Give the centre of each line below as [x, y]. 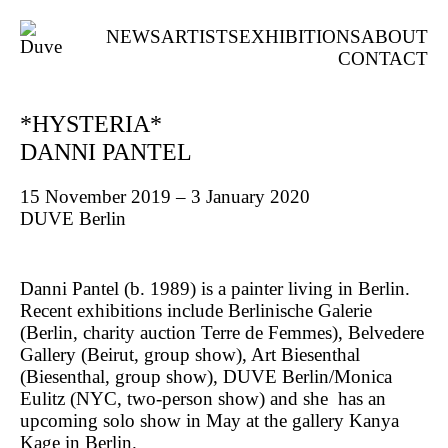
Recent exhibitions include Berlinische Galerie [196, 310]
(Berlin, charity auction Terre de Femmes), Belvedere [222, 332]
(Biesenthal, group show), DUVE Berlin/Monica [206, 376]
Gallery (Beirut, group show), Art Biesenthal [190, 354]
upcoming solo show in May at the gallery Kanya [209, 420]
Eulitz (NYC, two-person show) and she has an [203, 398]
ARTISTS [200, 36]
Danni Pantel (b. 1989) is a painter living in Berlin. [215, 288]
